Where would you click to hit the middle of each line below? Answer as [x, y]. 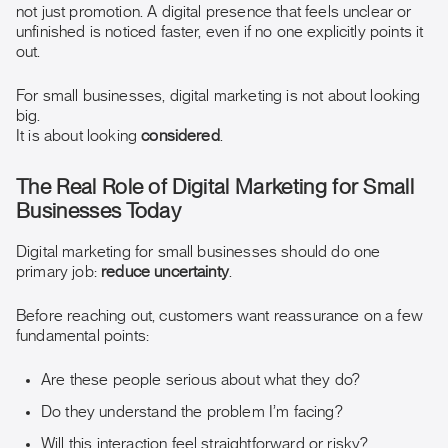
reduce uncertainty [165, 272]
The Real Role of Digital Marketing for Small [215, 187]
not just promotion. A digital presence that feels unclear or [214, 12]
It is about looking [79, 136]
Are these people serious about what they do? [201, 380]
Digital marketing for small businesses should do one [198, 252]
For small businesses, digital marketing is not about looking [218, 96]
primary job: [59, 272]
